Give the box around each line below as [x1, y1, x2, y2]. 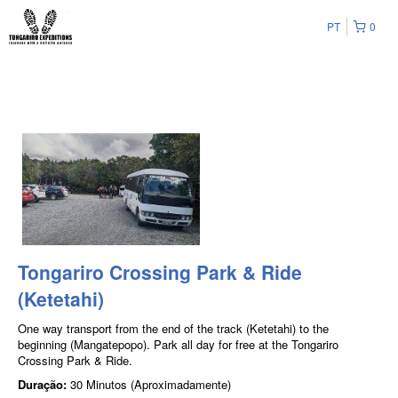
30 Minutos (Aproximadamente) [70, 375, 231, 393]
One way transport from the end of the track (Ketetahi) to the [18, 319, 329, 337]
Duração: [18, 375, 70, 393]
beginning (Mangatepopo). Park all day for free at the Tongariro [18, 335, 338, 353]
